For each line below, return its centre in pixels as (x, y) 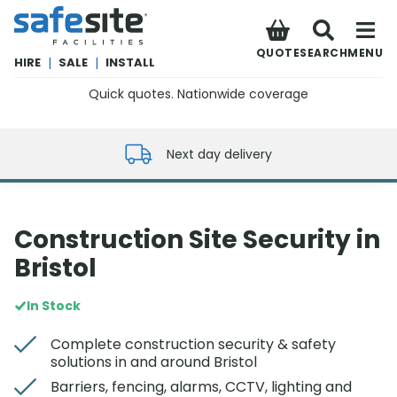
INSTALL (130, 62)
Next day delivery (219, 154)
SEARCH (323, 52)
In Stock (54, 306)
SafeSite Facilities (67, 14)
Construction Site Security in (197, 240)
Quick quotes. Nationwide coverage (198, 94)
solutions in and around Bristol (154, 362)
